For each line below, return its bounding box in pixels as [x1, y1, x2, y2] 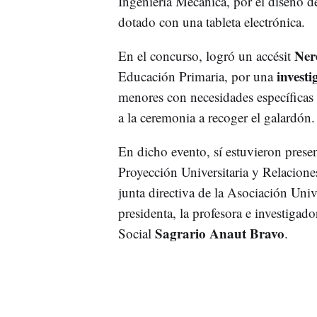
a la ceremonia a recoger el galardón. [117, 108, 315, 126]
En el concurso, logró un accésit [117, 46, 294, 64]
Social [117, 224, 155, 242]
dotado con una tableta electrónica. [117, 12, 305, 30]
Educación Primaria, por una [117, 67, 273, 85]
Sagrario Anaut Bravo [154, 223, 284, 243]
